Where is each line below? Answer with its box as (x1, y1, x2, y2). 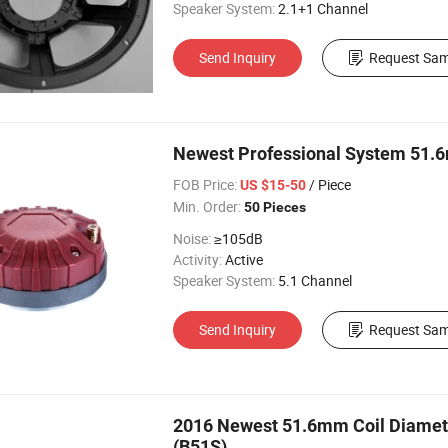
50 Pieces (244, 199, 306, 215)
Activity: (173, 250, 222, 269)
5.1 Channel (278, 271, 352, 290)
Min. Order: (173, 197, 241, 216)
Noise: (173, 229, 211, 248)
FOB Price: (173, 175, 237, 194)
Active (225, 250, 263, 269)
